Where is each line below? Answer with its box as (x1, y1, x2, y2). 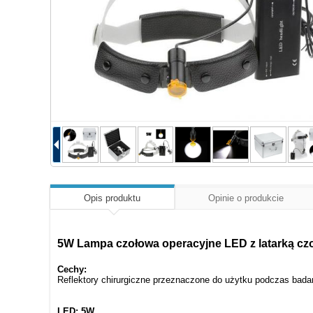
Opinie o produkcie (208, 192, 284, 203)
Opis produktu (84, 192, 140, 203)
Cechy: (57, 263, 87, 275)
